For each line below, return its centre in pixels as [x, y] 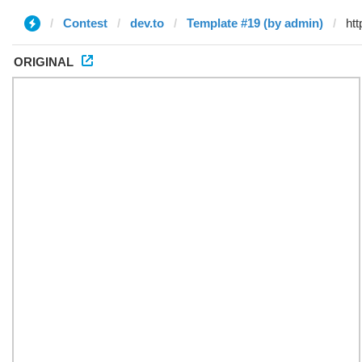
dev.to [147, 23]
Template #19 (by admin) [255, 23]
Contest [85, 23]
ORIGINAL [44, 62]
